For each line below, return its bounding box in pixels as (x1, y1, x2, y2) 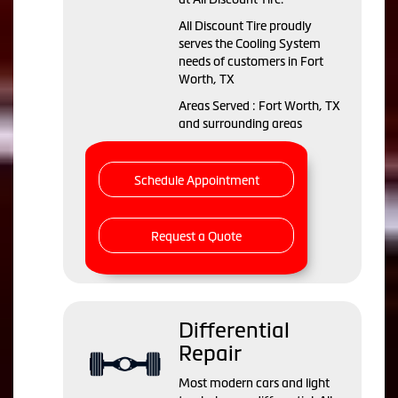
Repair (179, 341, 242, 366)
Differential (179, 318, 290, 343)
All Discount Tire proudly (179, 19, 312, 34)
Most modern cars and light (179, 376, 330, 391)
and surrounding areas (179, 116, 302, 131)
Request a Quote (151, 229, 242, 244)
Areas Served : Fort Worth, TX (179, 99, 340, 114)
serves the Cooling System (179, 36, 321, 52)
